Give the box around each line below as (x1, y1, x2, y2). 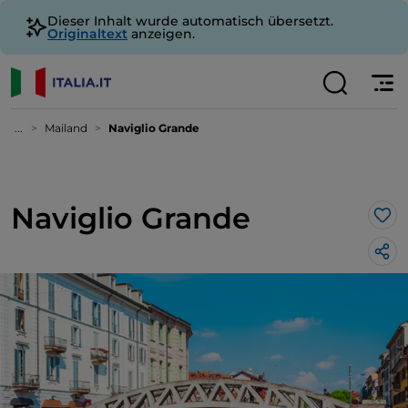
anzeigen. (127, 25, 195, 42)
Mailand (45, 121, 87, 135)
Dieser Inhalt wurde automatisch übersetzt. (47, 13, 333, 29)
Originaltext (47, 25, 127, 42)
